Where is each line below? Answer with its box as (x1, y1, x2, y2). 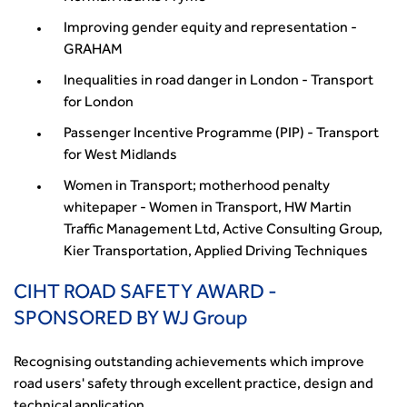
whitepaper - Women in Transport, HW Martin (64, 202, 352, 216)
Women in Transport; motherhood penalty (64, 180, 330, 194)
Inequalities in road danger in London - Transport (64, 74, 373, 89)
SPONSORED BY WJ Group (14, 311, 248, 331)
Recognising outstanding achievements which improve (14, 356, 364, 371)
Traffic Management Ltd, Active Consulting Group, (64, 223, 382, 238)
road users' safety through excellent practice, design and (14, 378, 373, 392)
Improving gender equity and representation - (64, 22, 357, 36)
